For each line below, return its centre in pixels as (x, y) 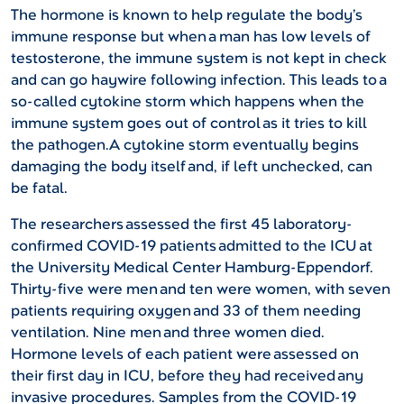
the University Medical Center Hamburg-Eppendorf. (192, 268)
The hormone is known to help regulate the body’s (187, 15)
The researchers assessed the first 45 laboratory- (182, 225)
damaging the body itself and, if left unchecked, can (192, 167)
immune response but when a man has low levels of (191, 37)
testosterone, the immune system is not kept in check (199, 59)
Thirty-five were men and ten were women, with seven (201, 289)
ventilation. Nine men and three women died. (168, 333)
